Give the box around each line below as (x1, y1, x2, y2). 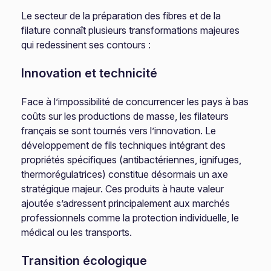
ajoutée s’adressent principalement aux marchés (21, 197, 230, 209)
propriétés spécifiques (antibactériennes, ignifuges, (21, 154, 242, 166)
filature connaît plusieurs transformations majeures (21, 24, 240, 36)
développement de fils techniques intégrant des (21, 139, 226, 151)
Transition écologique (21, 253, 148, 268)
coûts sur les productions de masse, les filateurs (21, 110, 229, 122)
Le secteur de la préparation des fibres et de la (21, 10, 221, 22)
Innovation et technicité (21, 66, 158, 80)
